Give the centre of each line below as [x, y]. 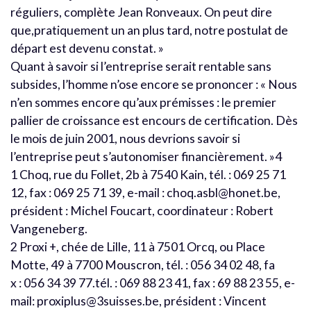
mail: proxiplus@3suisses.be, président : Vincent [138, 301]
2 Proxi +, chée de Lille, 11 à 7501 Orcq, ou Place [138, 246]
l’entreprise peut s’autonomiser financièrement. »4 [146, 156]
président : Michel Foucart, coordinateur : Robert [142, 210]
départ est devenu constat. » [87, 48]
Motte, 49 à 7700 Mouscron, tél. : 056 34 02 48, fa [143, 264]
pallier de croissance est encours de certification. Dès [154, 120]
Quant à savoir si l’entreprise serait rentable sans [141, 66]
